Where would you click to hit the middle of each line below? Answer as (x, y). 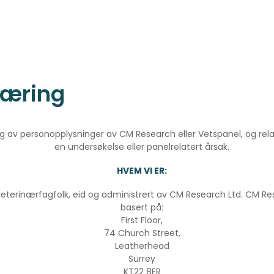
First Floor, (142, 220)
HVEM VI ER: (142, 171)
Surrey (142, 259)
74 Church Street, (142, 233)
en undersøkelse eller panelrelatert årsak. (142, 147)
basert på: (142, 208)
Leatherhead (142, 246)
